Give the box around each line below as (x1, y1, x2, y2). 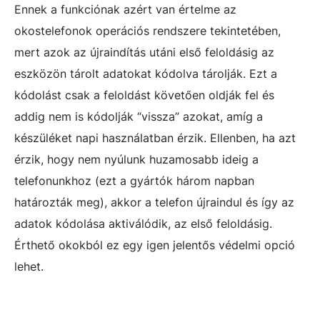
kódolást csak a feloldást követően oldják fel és (14, 88, 274, 102)
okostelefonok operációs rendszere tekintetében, (14, 24, 281, 38)
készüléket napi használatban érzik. (14, 131, 206, 145)
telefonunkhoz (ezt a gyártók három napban (14, 174, 254, 188)
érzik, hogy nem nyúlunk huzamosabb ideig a (14, 152, 259, 166)
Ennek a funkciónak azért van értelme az (14, 2, 236, 16)
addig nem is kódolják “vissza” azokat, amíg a (14, 109, 263, 124)
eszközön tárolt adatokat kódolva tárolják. (14, 66, 246, 81)
